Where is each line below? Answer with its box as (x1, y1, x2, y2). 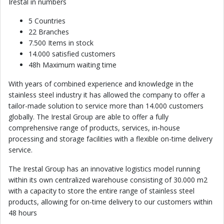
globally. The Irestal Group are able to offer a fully (8, 112, 168, 121)
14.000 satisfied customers (28, 49, 115, 58)
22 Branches (28, 27, 69, 36)
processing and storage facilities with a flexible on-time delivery (8, 134, 212, 143)
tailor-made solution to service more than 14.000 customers (8, 101, 203, 110)
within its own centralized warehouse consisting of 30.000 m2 (8, 175, 207, 184)
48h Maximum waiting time (28, 60, 116, 69)
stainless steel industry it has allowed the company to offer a (8, 90, 205, 99)
